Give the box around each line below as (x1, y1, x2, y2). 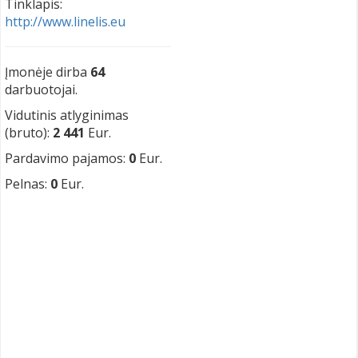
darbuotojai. (5, 81, 78, 98)
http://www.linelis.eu (5, 13, 125, 30)
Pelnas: (5, 175, 50, 193)
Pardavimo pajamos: (5, 149, 129, 167)
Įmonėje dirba (5, 63, 90, 81)
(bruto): (5, 124, 53, 141)
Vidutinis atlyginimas (5, 106, 129, 124)
